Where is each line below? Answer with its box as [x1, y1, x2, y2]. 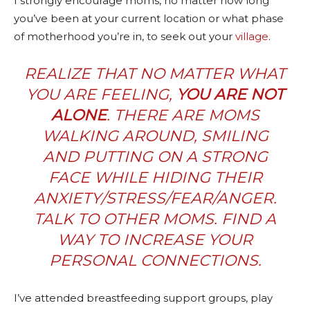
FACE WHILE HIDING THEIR [48, 168, 262, 188]
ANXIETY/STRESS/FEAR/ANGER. [33, 189, 277, 208]
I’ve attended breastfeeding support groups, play [14, 291, 273, 305]
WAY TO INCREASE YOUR [57, 230, 253, 250]
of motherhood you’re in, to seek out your [14, 30, 235, 44]
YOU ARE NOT [172, 85, 284, 104]
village [235, 30, 268, 44]
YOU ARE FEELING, [26, 85, 172, 104]
